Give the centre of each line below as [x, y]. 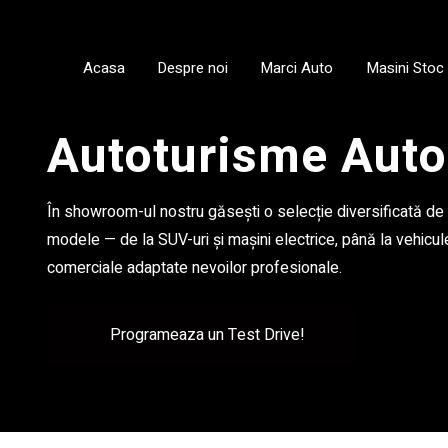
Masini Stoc [404, 68]
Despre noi [193, 68]
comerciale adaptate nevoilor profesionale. [194, 268]
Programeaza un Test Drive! [207, 335]
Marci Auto [297, 68]
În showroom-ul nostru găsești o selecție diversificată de [245, 212]
